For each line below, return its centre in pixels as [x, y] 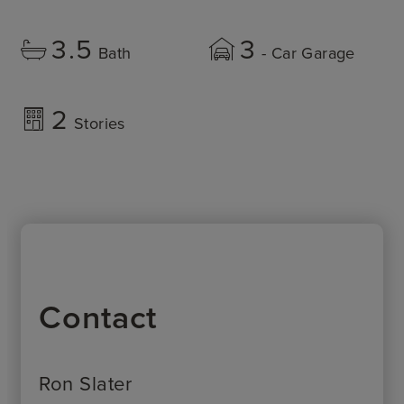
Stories [99, 123]
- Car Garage [308, 52]
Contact [98, 316]
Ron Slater [86, 382]
